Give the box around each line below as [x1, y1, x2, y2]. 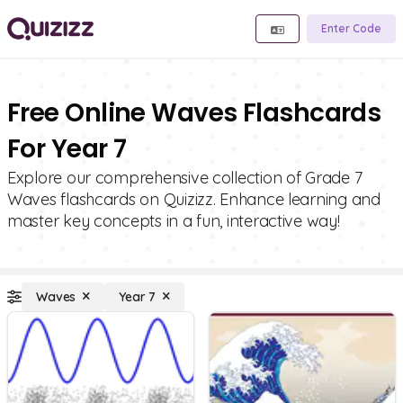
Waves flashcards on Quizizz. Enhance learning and [7, 189, 381, 210]
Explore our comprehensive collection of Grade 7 [7, 167, 363, 188]
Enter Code [321, 22, 381, 35]
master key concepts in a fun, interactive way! [7, 210, 340, 231]
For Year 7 [7, 131, 127, 166]
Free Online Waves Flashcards [7, 95, 381, 130]
